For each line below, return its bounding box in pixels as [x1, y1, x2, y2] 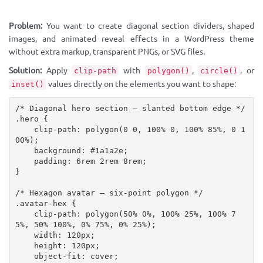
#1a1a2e [85, 146, 123, 155]
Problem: [9, 21, 42, 31]
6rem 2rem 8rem [71, 156, 142, 166]
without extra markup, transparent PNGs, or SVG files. [9, 47, 205, 56]
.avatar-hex [15, 198, 67, 208]
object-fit [33, 251, 81, 261]
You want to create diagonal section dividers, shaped [42, 21, 254, 31]
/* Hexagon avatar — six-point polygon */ [15, 188, 203, 197]
